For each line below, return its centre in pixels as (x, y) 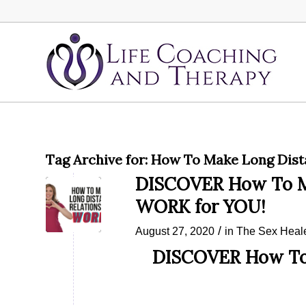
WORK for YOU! (200, 207)
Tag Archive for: (98, 159)
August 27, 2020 (175, 231)
